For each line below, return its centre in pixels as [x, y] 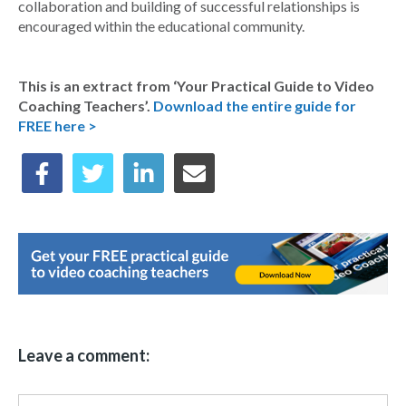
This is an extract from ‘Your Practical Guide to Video [196, 86]
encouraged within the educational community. [161, 25]
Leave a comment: [84, 356]
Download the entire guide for [255, 106]
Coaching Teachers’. [86, 106]
